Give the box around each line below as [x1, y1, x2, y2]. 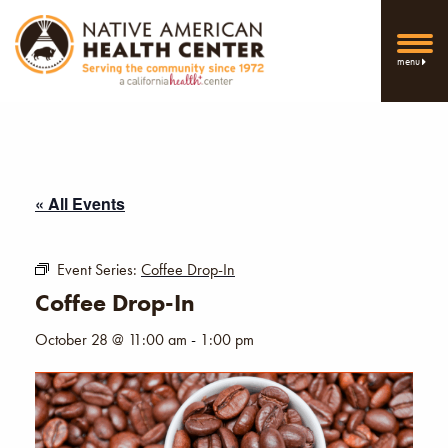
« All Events [35, 191, 125, 215]
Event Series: [57, 258, 141, 280]
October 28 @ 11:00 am [35, 328, 187, 350]
